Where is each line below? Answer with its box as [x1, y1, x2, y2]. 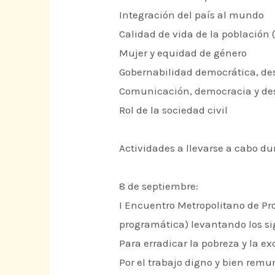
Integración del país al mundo [119, 9, 265, 21]
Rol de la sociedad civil [119, 104, 228, 117]
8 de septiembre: [119, 180, 199, 193]
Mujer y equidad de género [119, 47, 247, 60]
